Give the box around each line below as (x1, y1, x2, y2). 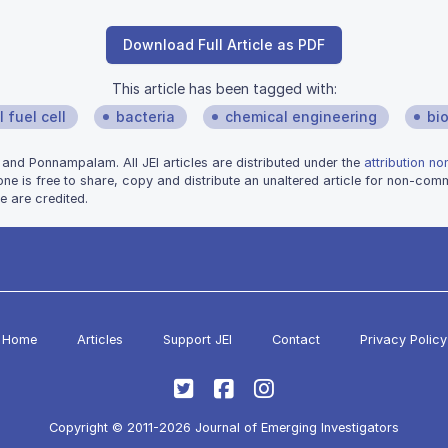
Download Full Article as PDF (123, 36, 325, 53)
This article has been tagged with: (111, 80, 337, 97)
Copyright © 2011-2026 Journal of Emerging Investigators (49, 420, 399, 435)
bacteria (116, 108, 175, 125)
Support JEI (162, 332, 232, 347)
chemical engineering (225, 108, 377, 125)
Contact (271, 332, 320, 347)
